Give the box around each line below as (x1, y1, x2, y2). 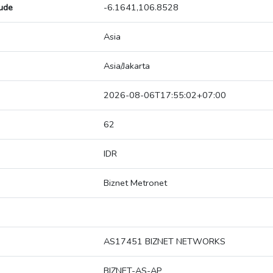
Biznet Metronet (104, 177, 167, 190)
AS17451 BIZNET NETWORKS (104, 235, 225, 248)
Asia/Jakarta (104, 60, 150, 73)
